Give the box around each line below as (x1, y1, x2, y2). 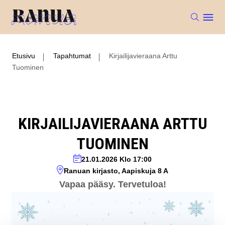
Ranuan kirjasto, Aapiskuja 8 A (64, 167, 168, 175)
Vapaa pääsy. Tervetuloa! (59, 179, 166, 189)
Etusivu (12, 52, 35, 60)
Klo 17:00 (120, 155, 152, 163)
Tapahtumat (53, 52, 91, 60)
